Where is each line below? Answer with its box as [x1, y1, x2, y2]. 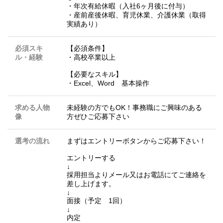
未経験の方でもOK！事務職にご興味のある [67, 103, 202, 111]
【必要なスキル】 [67, 70, 122, 78]
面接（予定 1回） [67, 196, 126, 205]
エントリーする [67, 153, 115, 162]
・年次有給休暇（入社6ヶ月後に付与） [67, 1, 189, 10]
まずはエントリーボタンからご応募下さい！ [67, 136, 206, 145]
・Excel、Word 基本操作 [67, 79, 149, 87]
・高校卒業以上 [67, 53, 115, 61]
